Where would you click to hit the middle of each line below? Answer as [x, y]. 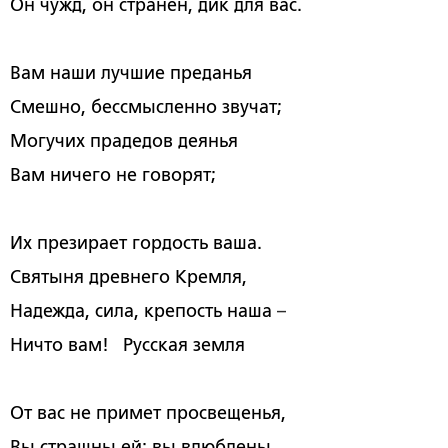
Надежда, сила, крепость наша [143, 310]
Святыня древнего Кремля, [128, 276]
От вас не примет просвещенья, [148, 412]
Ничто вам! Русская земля [127, 344]
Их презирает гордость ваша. [136, 242]
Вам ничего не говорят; [113, 174]
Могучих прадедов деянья [124, 140]
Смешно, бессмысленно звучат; [146, 106]
